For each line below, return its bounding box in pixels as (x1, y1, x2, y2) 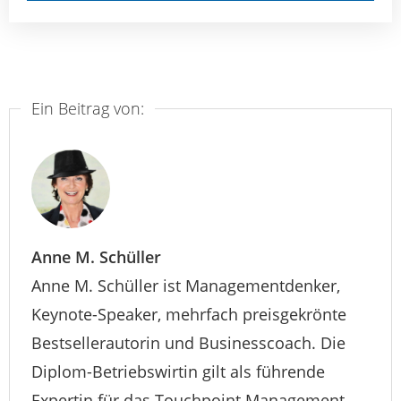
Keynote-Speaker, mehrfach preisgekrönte (31, 303, 346, 325)
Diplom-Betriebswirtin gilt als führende (31, 360, 325, 382)
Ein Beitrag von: (31, 98, 144, 119)
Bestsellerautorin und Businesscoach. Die (31, 331, 346, 354)
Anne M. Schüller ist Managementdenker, (31, 274, 340, 296)
